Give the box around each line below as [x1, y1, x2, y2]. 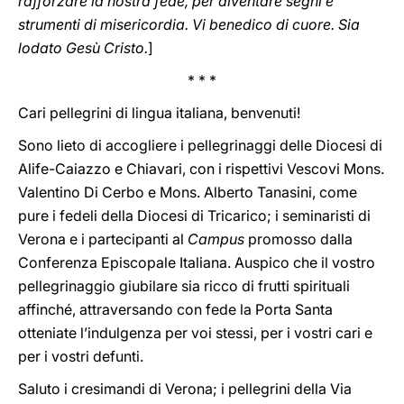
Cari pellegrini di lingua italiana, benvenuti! [18, 104, 300, 122]
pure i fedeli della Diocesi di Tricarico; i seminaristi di [18, 207, 371, 225]
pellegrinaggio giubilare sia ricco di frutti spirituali [18, 277, 350, 295]
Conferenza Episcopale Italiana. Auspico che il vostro [18, 253, 375, 271]
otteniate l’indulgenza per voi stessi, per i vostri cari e [18, 324, 372, 342]
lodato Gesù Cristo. [18, 39, 148, 57]
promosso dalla [244, 230, 353, 248]
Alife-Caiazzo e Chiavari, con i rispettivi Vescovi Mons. [18, 160, 384, 178]
